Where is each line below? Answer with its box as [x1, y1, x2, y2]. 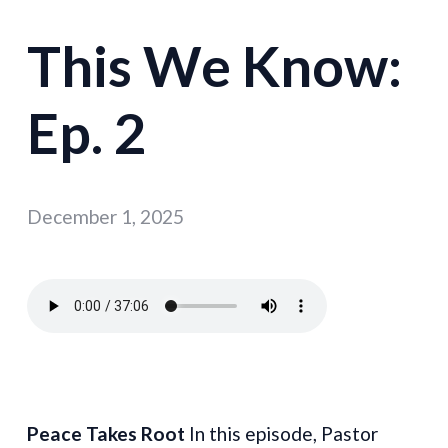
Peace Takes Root [27, 421, 186, 445]
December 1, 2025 [27, 205, 185, 229]
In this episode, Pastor [185, 421, 379, 445]
